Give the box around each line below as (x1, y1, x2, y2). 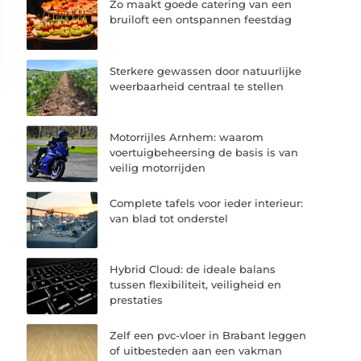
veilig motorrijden (110, 160, 206, 174)
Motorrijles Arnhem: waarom (110, 130, 264, 143)
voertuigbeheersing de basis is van (110, 145, 299, 159)
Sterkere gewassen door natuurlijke (110, 64, 302, 77)
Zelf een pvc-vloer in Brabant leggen (110, 329, 307, 342)
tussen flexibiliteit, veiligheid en (110, 278, 282, 292)
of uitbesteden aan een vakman (110, 344, 283, 358)
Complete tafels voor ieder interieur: (110, 196, 304, 210)
